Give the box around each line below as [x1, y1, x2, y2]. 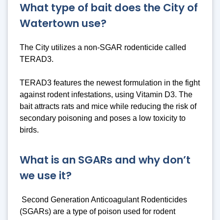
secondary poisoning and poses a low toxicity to [20, 114, 186, 123]
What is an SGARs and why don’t [20, 152, 191, 167]
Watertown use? [20, 15, 107, 31]
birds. [20, 126, 39, 135]
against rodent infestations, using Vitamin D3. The [20, 90, 192, 99]
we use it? [20, 167, 72, 183]
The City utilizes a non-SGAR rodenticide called [20, 43, 186, 52]
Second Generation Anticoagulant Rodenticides [20, 195, 187, 204]
